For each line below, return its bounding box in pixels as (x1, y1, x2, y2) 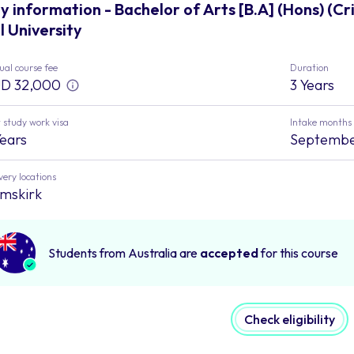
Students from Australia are (48, 244, 200, 261)
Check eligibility (244, 311, 335, 327)
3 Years (289, 75, 334, 94)
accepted (200, 244, 258, 261)
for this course (258, 244, 338, 261)
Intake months (289, 115, 352, 128)
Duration (289, 61, 329, 73)
